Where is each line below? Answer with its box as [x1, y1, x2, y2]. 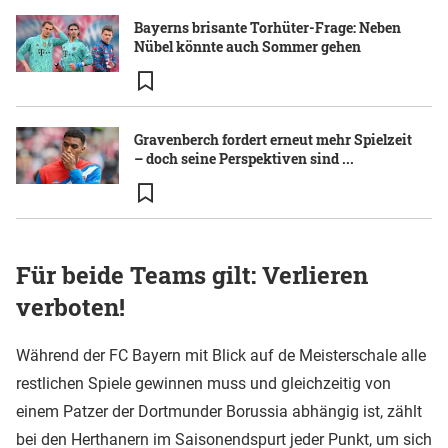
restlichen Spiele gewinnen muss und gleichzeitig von [16, 374, 391, 394]
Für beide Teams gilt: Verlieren [16, 258, 368, 291]
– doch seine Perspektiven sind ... [134, 148, 354, 168]
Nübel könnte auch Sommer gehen [134, 36, 361, 56]
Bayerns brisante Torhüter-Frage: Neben [134, 17, 401, 37]
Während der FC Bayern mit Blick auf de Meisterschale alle [16, 346, 426, 366]
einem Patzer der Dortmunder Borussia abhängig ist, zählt [16, 402, 422, 422]
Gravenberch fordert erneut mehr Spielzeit [134, 129, 412, 149]
